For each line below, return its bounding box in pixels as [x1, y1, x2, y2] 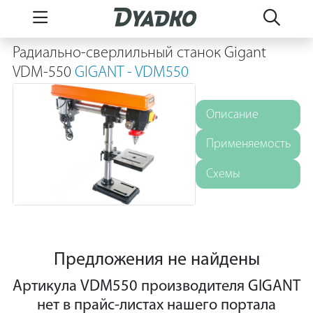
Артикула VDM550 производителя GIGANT [13, 279, 300, 296]
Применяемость [205, 138, 291, 152]
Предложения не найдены [53, 251, 260, 270]
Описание [205, 108, 259, 122]
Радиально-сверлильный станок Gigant [13, 45, 266, 61]
